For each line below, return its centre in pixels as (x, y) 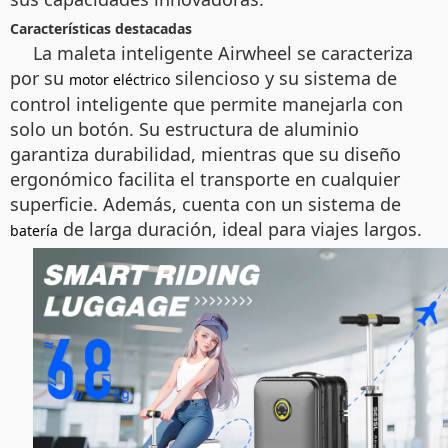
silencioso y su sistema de (283, 78)
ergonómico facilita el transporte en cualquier (205, 179)
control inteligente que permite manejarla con (206, 104)
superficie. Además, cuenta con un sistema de (205, 204)
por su (39, 78)
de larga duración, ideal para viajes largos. (240, 229)
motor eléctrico (119, 79)
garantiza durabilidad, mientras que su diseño (205, 154)
